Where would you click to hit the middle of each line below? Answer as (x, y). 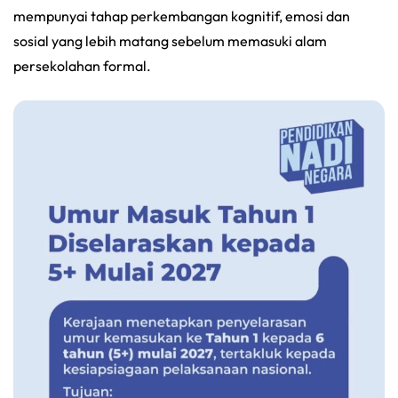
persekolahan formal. (82, 65)
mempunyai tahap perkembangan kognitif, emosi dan (182, 16)
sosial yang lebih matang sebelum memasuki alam (170, 40)
